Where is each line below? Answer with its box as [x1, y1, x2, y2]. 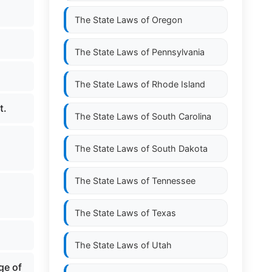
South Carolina [152, 111, 211, 121]
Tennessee [152, 175, 195, 186]
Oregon [152, 15, 182, 25]
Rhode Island [152, 79, 205, 89]
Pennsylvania [152, 47, 205, 57]
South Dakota [152, 143, 208, 154]
